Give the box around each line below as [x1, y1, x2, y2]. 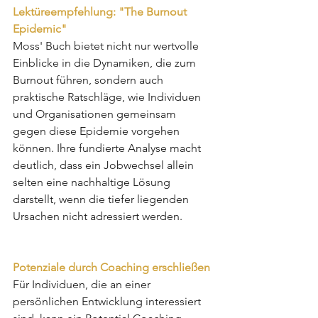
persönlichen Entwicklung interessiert [13, 294, 204, 308]
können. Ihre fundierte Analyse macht [13, 141, 204, 155]
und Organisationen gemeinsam [13, 106, 179, 121]
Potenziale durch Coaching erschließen [13, 260, 210, 274]
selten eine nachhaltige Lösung [13, 175, 173, 189]
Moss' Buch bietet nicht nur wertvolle [13, 38, 202, 53]
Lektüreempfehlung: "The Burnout [13, 4, 190, 18]
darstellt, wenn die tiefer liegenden [13, 192, 192, 206]
